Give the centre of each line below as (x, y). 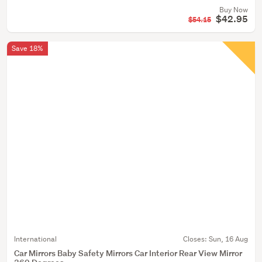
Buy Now (234, 10)
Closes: (196, 239)
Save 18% (27, 48)
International (35, 239)
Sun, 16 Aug (228, 239)
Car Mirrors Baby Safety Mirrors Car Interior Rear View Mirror (128, 253)
